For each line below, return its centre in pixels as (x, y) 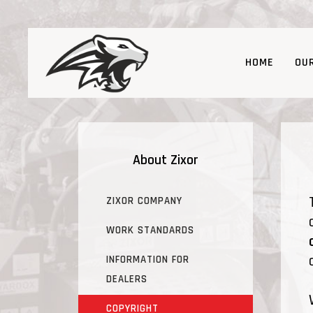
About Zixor (166, 160)
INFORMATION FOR (148, 260)
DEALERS (127, 279)
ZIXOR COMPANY (144, 201)
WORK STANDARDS (150, 230)
